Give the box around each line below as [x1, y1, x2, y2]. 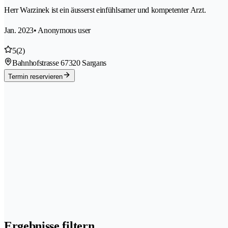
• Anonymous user [34, 25, 91, 35]
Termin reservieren [8, 72, 63, 80]
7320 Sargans [64, 58, 107, 67]
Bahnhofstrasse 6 [12, 58, 65, 67]
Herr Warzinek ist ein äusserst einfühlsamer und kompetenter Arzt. [4, 5, 206, 14]
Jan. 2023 [4, 25, 34, 35]
